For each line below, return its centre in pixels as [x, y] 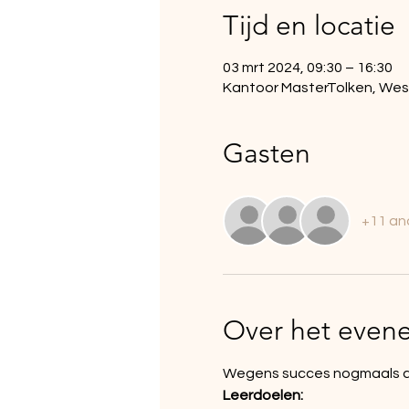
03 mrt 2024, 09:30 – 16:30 [307, 68]
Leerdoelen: [262, 395]
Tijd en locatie [309, 26]
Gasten [266, 153]
